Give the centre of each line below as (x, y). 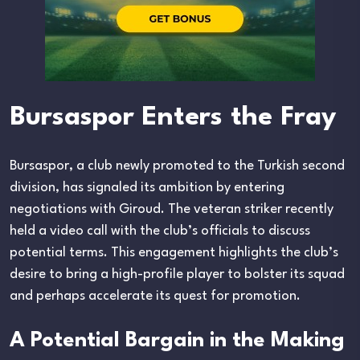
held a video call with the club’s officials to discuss (160, 231)
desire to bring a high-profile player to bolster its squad (177, 274)
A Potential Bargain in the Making (177, 340)
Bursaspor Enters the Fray (173, 117)
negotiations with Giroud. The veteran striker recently (172, 209)
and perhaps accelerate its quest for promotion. (155, 296)
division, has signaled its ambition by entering (147, 187)
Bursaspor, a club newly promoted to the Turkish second (177, 166)
